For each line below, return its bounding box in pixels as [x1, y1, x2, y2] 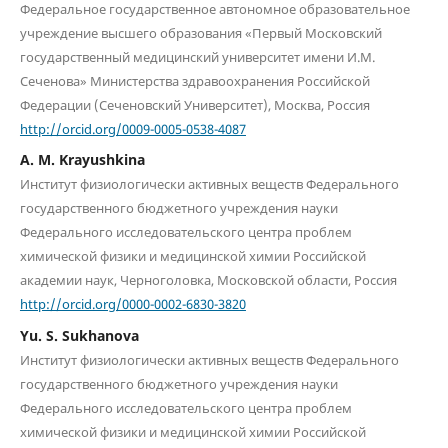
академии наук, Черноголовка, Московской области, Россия [19, 271, 397, 290]
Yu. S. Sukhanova [19, 325, 139, 345]
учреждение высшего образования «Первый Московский [19, 23, 382, 42]
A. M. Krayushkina [19, 150, 145, 170]
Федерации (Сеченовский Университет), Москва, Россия [19, 95, 370, 114]
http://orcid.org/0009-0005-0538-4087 [19, 119, 246, 138]
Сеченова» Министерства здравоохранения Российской [19, 71, 370, 90]
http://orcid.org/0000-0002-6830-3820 [19, 294, 246, 313]
